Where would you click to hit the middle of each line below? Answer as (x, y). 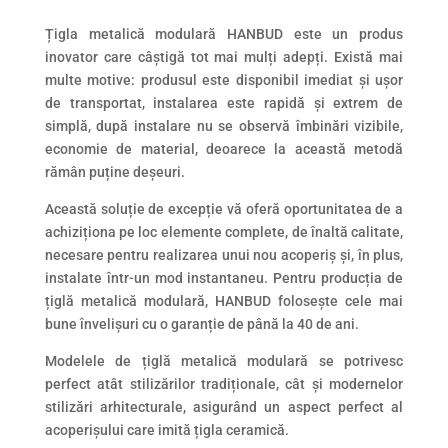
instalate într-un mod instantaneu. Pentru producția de (224, 278)
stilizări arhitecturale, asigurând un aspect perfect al (224, 407)
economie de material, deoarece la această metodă (224, 149)
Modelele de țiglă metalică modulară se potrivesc (224, 361)
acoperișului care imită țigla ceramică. (166, 430)
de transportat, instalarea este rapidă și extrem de (224, 103)
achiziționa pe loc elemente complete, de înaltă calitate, (224, 232)
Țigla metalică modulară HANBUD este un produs (224, 34)
